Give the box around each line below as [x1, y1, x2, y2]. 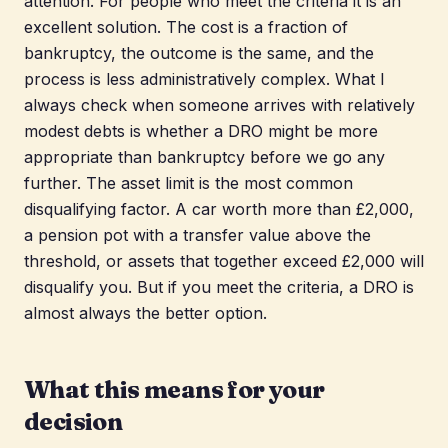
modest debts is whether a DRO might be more [24, 121, 378, 142]
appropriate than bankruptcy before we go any [24, 147, 385, 168]
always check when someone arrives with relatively [24, 95, 415, 116]
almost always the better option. [24, 303, 267, 324]
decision [24, 407, 123, 437]
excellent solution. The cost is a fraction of [24, 17, 348, 38]
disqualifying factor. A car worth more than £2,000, [24, 199, 414, 220]
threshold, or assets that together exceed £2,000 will [24, 251, 424, 272]
